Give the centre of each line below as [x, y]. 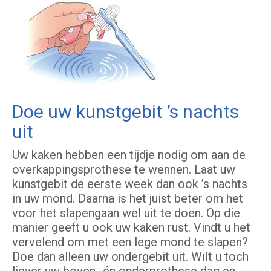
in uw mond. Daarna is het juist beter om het [128, 199]
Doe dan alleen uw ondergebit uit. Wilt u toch [130, 257]
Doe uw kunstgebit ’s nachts [126, 112]
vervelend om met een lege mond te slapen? [130, 242]
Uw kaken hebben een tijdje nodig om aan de [129, 155]
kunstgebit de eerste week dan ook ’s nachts [130, 184]
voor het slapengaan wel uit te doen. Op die [126, 213]
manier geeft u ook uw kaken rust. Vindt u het [131, 228]
